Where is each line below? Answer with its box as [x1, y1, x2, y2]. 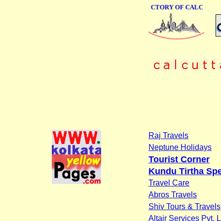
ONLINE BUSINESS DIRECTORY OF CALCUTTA [67, 3, 212, 11]
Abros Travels [148, 190, 197, 199]
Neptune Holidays [148, 143, 212, 151]
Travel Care [148, 178, 189, 187]
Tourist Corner [148, 154, 210, 164]
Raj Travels [148, 131, 188, 140]
